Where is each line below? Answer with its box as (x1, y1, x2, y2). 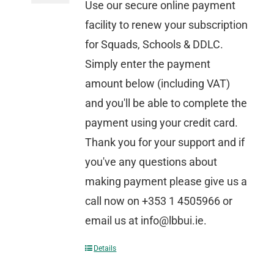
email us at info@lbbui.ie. (85, 214, 207, 227)
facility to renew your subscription (85, 18, 248, 31)
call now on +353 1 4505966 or (85, 194, 233, 207)
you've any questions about (85, 155, 218, 168)
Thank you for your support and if (85, 136, 245, 149)
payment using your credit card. (85, 116, 239, 129)
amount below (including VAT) (85, 77, 231, 90)
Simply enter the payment (85, 57, 211, 70)
